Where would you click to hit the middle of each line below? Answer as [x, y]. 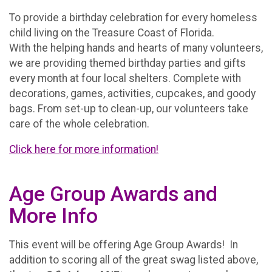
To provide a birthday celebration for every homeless [133, 17]
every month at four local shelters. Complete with [125, 78]
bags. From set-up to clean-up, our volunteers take [129, 108]
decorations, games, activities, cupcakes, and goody [132, 93]
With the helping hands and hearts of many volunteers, [136, 48]
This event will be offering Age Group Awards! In [124, 245]
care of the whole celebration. [79, 124]
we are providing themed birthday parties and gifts [127, 63]
